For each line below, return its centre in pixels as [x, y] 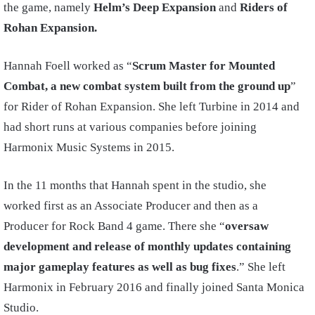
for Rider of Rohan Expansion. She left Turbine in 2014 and [152, 107]
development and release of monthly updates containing [147, 246]
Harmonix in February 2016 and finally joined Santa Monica [154, 287]
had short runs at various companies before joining [130, 127]
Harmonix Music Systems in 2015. [89, 147]
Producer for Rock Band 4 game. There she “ [114, 226]
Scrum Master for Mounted [204, 66]
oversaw [247, 226]
